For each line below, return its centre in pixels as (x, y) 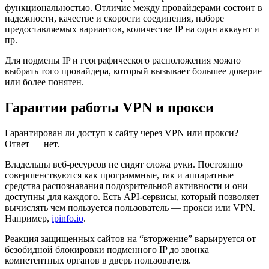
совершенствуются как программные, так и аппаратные (119, 175)
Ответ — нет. (32, 144)
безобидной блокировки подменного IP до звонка (107, 249)
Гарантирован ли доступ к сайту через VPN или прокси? (122, 133)
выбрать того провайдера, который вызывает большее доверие (133, 71)
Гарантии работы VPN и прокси (109, 107)
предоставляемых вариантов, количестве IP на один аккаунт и (132, 29)
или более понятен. (44, 82)
